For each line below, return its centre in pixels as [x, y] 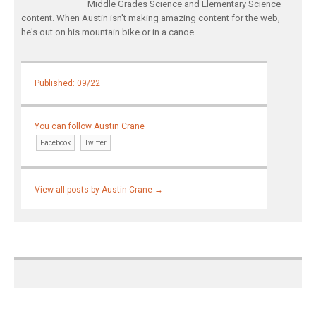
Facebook [56, 142]
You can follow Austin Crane [90, 126]
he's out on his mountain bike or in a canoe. [109, 32]
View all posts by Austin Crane [95, 189]
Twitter [96, 142]
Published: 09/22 [68, 84]
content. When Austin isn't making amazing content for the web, [151, 18]
